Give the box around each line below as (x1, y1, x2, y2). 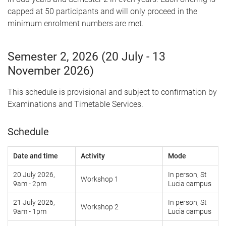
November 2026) (8, 64, 94, 78)
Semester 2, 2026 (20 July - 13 (8, 49, 165, 64)
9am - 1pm (13, 207, 48, 216)
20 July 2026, (13, 171, 55, 179)
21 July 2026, (13, 198, 55, 207)
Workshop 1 (81, 175, 119, 184)
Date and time (13, 152, 58, 160)
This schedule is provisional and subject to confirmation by (8, 87, 217, 97)
